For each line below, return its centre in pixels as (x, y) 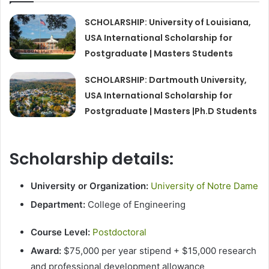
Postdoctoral (119, 232)
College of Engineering (135, 204)
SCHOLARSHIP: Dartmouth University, (166, 80)
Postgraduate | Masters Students (159, 54)
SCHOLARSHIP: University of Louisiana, (168, 23)
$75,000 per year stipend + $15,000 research (159, 250)
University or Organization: (89, 186)
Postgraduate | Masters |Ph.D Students (171, 111)
